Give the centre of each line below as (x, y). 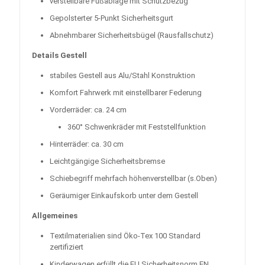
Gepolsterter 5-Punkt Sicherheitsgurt (112, 18)
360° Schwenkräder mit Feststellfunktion (137, 127)
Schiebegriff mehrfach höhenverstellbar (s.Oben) (133, 178)
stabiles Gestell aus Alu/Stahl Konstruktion (122, 75)
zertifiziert (67, 247)
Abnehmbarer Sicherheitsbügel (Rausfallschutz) (132, 35)
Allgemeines (55, 215)
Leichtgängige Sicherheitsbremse (107, 161)
